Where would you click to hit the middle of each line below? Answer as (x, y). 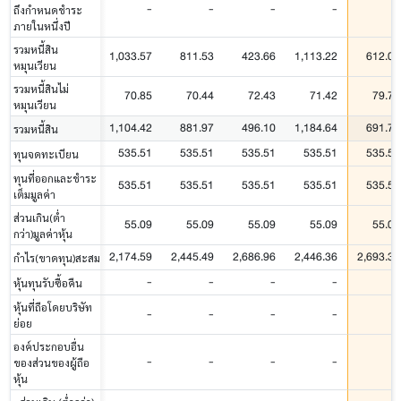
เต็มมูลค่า (34, 194)
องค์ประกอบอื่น (49, 346)
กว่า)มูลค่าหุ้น (43, 233)
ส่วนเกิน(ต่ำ (39, 217)
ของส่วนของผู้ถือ (51, 362)
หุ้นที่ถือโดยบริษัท (53, 307)
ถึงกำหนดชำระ (48, 9)
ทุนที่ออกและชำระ (55, 178)
